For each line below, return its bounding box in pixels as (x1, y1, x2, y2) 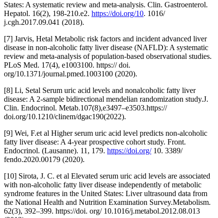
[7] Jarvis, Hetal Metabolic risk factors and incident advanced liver (4, 34, 207, 43)
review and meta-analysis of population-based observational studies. (4, 52, 212, 60)
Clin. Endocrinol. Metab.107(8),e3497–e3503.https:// (4, 103, 167, 112)
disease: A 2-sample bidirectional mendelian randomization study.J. (4, 94, 208, 103)
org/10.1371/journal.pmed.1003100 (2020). (4, 69, 137, 78)
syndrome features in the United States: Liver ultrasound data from (4, 189, 207, 198)
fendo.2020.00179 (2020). (4, 155, 85, 163)
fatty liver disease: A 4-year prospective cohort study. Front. (4, 137, 186, 146)
